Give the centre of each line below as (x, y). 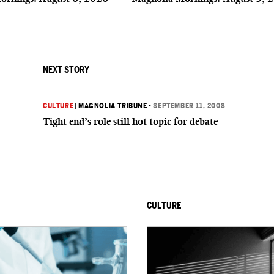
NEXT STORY (66, 70)
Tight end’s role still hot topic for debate (130, 121)
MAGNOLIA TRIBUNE (113, 106)
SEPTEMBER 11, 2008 (189, 106)
